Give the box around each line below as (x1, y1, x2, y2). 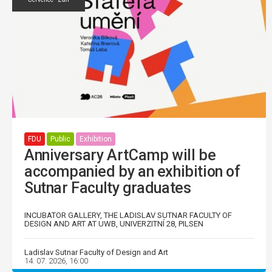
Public (50, 135, 70, 143)
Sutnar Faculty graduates (24, 178, 191, 197)
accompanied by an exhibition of (24, 162, 240, 180)
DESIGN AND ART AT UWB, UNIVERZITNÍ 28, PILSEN (24, 219, 203, 228)
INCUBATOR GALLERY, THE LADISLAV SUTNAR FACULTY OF (24, 210, 232, 220)
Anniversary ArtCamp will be (24, 146, 216, 164)
